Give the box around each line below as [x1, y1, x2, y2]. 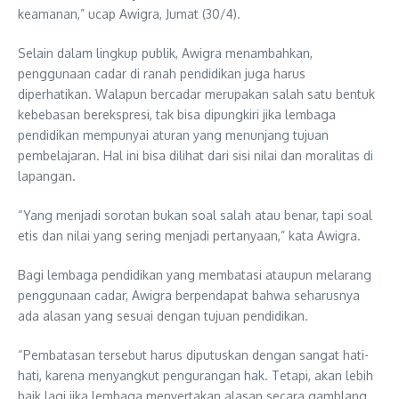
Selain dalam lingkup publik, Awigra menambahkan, [18, 45, 313, 61]
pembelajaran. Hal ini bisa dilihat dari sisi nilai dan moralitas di [18, 147, 373, 163]
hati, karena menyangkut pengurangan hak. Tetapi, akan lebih [18, 367, 373, 383]
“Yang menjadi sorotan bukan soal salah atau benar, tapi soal [18, 207, 372, 223]
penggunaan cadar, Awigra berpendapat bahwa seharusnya [18, 287, 360, 303]
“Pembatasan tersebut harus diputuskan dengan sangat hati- [18, 346, 369, 362]
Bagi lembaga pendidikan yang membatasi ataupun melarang [18, 266, 371, 282]
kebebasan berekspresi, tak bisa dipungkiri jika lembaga [18, 106, 336, 122]
